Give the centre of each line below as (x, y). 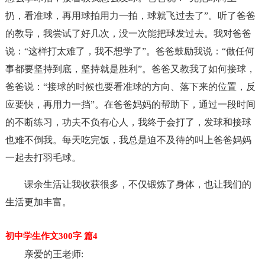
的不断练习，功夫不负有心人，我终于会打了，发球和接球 (128, 122)
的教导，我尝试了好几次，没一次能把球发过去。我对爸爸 (128, 33)
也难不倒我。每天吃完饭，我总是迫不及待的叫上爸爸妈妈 (128, 140)
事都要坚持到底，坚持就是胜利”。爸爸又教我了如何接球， (130, 69)
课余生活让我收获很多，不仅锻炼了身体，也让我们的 (138, 184)
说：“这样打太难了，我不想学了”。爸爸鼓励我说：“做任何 (130, 51)
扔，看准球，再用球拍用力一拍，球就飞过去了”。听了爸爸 (130, 16)
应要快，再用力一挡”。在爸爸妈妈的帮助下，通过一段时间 (130, 104)
